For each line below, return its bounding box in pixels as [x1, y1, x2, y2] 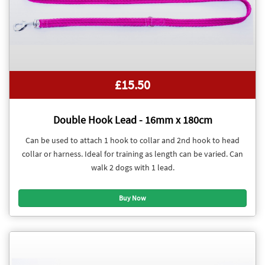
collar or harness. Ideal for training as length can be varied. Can [22, 148, 243, 159]
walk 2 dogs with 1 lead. [91, 161, 174, 173]
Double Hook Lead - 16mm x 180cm [53, 113, 212, 127]
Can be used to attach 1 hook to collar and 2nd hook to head [25, 134, 240, 146]
